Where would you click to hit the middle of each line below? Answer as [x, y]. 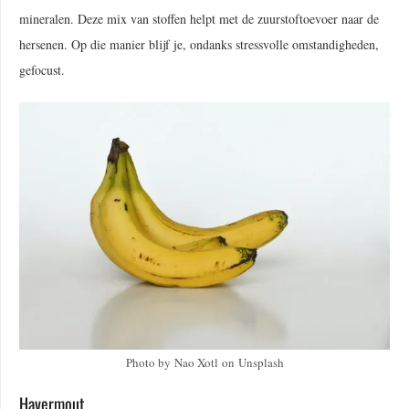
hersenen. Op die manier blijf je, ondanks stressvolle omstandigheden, [199, 45]
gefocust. [42, 70]
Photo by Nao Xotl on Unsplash [204, 362]
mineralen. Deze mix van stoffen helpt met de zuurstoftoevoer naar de [199, 19]
